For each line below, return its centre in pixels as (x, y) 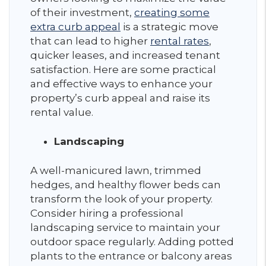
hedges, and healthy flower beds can (126, 185)
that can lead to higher (90, 41)
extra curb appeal (75, 27)
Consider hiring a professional (107, 213)
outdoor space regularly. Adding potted (132, 242)
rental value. (62, 112)
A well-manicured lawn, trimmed (116, 170)
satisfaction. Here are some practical (123, 69)
